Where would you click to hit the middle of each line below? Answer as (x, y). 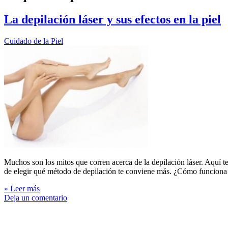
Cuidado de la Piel (34, 41)
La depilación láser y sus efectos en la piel (112, 19)
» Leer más (22, 188)
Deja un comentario (36, 197)
